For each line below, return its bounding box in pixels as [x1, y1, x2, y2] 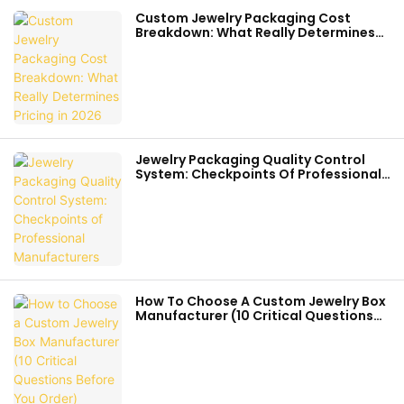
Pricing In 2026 [135, 38, 232, 57]
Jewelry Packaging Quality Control [135, 151, 365, 170]
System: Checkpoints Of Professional [135, 165, 381, 184]
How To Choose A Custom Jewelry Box [135, 292, 386, 311]
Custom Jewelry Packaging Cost [135, 9, 351, 28]
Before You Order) [135, 321, 254, 340]
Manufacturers [135, 179, 235, 198]
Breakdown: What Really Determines [135, 23, 375, 42]
